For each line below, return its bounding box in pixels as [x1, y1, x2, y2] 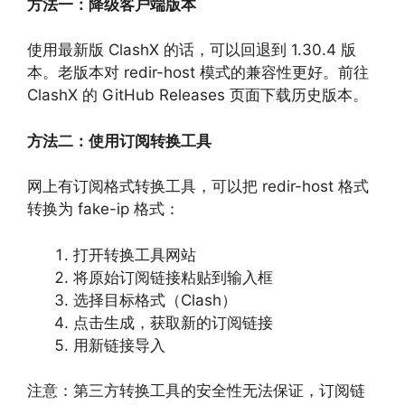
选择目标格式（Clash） [73, 290, 237, 309]
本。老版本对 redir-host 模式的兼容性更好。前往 [27, 63, 369, 82]
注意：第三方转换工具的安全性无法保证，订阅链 [27, 381, 365, 400]
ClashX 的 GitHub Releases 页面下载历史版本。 [27, 86, 368, 105]
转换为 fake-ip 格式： [27, 200, 180, 219]
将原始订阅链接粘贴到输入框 [73, 268, 273, 287]
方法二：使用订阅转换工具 [27, 131, 212, 150]
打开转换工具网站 [73, 245, 196, 264]
